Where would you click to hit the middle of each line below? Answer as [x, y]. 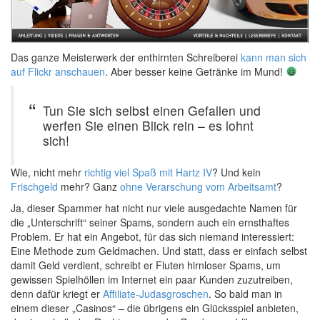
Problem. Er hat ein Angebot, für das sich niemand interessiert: [152, 236]
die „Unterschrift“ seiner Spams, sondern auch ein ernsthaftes [150, 222]
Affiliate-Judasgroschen [156, 293]
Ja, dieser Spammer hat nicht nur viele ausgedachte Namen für [154, 207]
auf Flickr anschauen [58, 71]
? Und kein [236, 172]
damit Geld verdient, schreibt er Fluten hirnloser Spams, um [146, 265]
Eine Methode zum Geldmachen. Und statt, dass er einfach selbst [159, 250]
